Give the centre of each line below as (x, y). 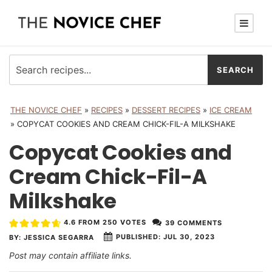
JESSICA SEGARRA (59, 237)
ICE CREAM (231, 110)
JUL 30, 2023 (188, 237)
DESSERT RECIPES (166, 110)
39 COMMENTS (193, 223)
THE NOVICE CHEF (46, 110)
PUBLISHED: (138, 237)
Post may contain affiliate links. (70, 255)
